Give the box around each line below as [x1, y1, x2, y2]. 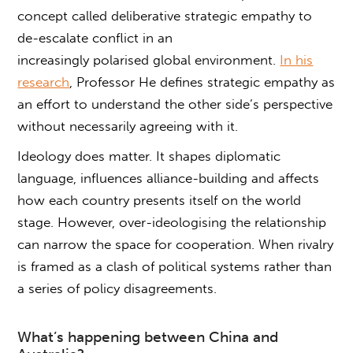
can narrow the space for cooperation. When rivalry [17, 236, 334, 252]
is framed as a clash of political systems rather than [17, 258, 333, 274]
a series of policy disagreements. [17, 280, 221, 296]
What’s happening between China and [17, 327, 279, 346]
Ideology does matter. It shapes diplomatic [17, 147, 281, 164]
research [17, 73, 70, 90]
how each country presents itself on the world [17, 191, 302, 208]
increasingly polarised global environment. [17, 51, 281, 68]
